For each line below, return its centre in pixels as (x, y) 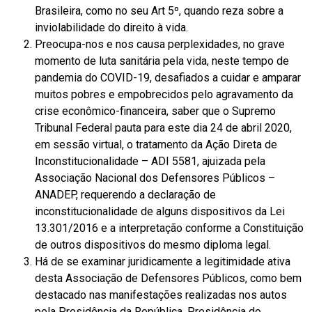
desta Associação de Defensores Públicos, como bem (168, 278)
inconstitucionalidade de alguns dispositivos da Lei (160, 211)
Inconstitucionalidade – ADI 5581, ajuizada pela (150, 161)
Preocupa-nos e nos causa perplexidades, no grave (160, 44)
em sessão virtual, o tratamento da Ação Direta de (156, 144)
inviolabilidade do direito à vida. (111, 27)
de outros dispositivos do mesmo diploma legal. (153, 244)
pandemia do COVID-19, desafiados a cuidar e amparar (168, 77)
